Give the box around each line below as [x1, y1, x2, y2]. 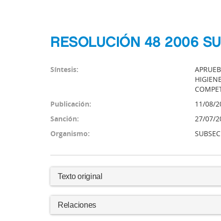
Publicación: [50, 99, 91, 109]
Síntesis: [50, 65, 78, 74]
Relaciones [58, 201, 96, 209]
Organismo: [50, 129, 90, 138]
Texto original [58, 172, 103, 181]
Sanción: [50, 114, 79, 123]
